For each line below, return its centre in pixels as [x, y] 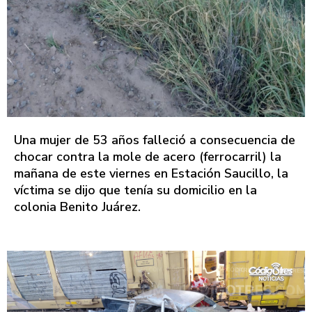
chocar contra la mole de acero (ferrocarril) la [148, 156]
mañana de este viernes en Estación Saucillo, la [151, 173]
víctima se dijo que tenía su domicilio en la [135, 190]
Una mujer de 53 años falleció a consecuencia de [155, 140]
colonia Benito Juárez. [77, 206]
